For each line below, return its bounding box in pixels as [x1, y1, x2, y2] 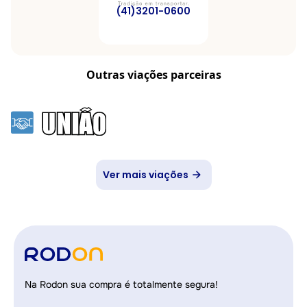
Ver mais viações [102, 168, 188, 182]
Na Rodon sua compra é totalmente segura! [25, 278, 218, 291]
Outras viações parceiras [86, 67, 221, 82]
